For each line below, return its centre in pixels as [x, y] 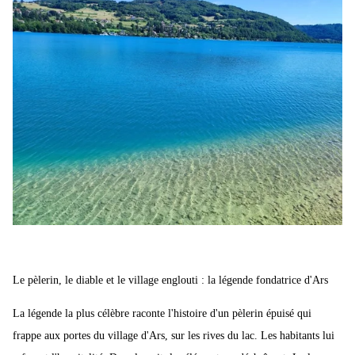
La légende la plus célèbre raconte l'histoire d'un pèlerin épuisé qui [162, 313]
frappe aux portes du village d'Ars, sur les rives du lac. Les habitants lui [174, 335]
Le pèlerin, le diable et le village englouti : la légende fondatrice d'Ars [170, 280]
